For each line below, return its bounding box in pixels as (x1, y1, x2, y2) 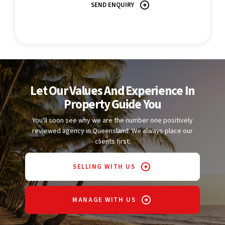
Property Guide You (64, 95, 161, 114)
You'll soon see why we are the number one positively (32, 116, 193, 126)
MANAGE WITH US (72, 195, 136, 204)
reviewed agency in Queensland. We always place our (32, 126, 193, 137)
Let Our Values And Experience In (30, 81, 195, 100)
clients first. (94, 137, 131, 147)
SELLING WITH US (73, 162, 136, 171)
